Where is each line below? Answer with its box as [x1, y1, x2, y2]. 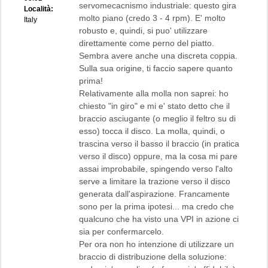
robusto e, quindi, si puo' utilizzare [79, 25, 208, 35]
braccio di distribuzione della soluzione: [79, 251, 227, 261]
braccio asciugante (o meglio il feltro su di [79, 113, 236, 123]
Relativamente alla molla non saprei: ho [79, 88, 229, 98]
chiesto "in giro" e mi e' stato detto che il [79, 100, 230, 111]
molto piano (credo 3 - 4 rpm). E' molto [79, 13, 226, 23]
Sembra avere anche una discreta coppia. [79, 50, 237, 60]
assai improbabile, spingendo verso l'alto [79, 163, 233, 173]
